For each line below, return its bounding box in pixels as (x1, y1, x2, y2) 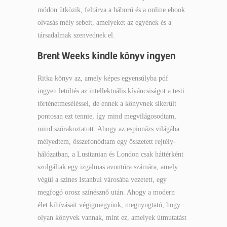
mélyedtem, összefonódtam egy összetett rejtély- (37, 138, 176, 145)
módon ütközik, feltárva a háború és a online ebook (37, 6, 185, 14)
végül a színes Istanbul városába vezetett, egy (37, 176, 167, 183)
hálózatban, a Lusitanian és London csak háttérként (37, 150, 183, 158)
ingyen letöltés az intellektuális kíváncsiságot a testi (37, 87, 184, 95)
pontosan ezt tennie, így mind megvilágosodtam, (37, 112, 176, 120)
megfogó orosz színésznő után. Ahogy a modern (37, 188, 175, 196)
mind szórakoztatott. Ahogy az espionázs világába (37, 125, 179, 133)
